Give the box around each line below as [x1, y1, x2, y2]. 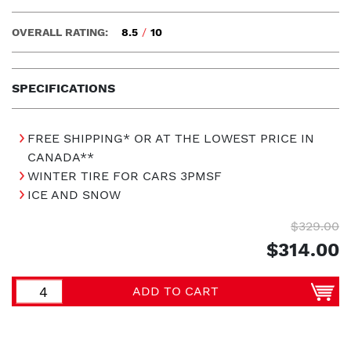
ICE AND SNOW [27, 187, 121, 203]
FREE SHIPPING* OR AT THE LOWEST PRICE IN [27, 131, 314, 147]
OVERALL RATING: [12, 26, 108, 39]
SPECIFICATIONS [12, 81, 115, 96]
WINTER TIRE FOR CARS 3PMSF [27, 168, 222, 184]
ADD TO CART [132, 284, 219, 299]
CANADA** [27, 150, 94, 165]
